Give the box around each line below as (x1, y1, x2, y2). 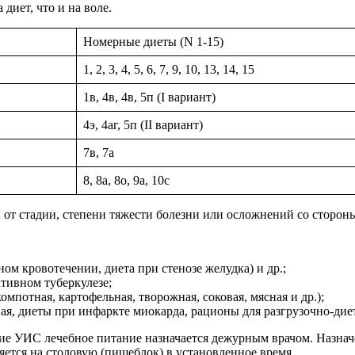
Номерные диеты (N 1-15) (83, 34, 223, 48)
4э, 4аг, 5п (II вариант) (83, 117, 203, 132)
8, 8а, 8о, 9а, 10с (83, 173, 170, 187)
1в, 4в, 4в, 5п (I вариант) (83, 90, 216, 104)
